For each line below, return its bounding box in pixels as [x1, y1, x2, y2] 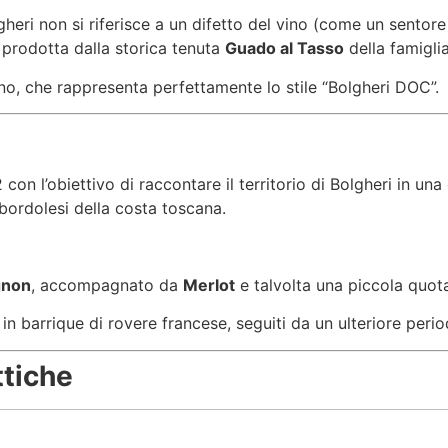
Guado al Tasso [225, 38, 344, 59]
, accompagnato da [31, 275, 183, 295]
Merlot [183, 275, 235, 295]
